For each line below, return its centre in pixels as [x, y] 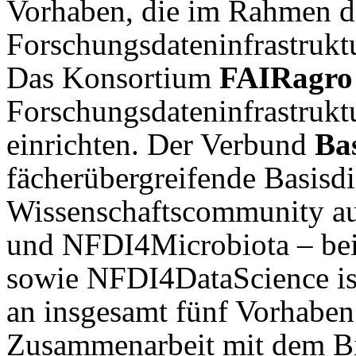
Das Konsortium [113, 77]
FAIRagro [286, 77]
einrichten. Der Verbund [161, 144]
